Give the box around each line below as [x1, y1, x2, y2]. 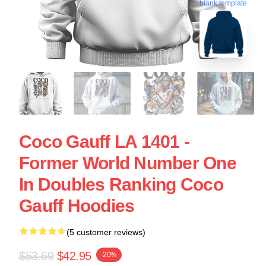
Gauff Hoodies [19, 196, 135, 216]
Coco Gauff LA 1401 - [19, 132, 189, 151]
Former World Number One [19, 153, 236, 173]
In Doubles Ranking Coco [19, 175, 223, 194]
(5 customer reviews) [66, 227, 145, 237]
